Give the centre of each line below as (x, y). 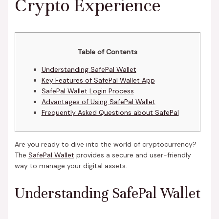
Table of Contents (107, 52)
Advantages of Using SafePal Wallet (98, 102)
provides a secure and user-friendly (132, 155)
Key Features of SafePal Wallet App (98, 80)
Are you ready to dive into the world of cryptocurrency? (105, 144)
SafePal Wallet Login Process (88, 91)
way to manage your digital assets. (71, 166)
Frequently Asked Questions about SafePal (110, 113)
